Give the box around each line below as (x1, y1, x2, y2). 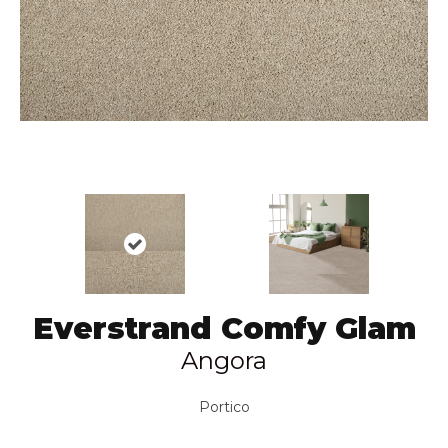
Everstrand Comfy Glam (32, 309, 416, 347)
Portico (198, 397, 250, 416)
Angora (181, 345, 267, 375)
